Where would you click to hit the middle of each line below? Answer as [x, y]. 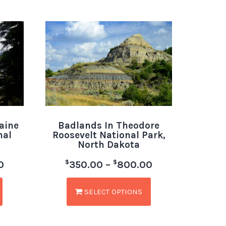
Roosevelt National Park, [109, 135]
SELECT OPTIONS [112, 191]
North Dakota [109, 145]
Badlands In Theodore [109, 125]
